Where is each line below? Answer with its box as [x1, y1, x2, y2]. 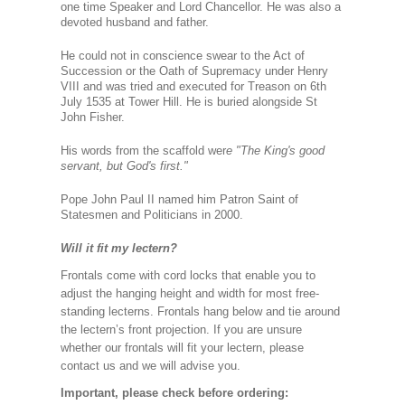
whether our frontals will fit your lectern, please [60, 341, 304, 354]
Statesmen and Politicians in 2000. [60, 208, 243, 221]
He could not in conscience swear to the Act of [60, 49, 305, 62]
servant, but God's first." [60, 159, 188, 173]
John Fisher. [60, 110, 125, 124]
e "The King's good [225, 144, 325, 157]
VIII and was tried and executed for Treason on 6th [60, 80, 326, 93]
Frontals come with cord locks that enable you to [60, 268, 316, 282]
